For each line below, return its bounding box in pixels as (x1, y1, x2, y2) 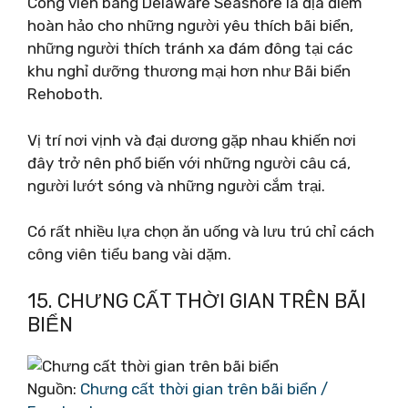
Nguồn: (27, 379, 80, 398)
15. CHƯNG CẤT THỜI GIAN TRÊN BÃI (27, 288, 366, 313)
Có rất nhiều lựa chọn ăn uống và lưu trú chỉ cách (27, 222, 374, 240)
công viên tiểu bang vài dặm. (27, 245, 231, 263)
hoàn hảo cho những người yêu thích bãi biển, (27, 16, 353, 35)
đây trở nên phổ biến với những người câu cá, (27, 153, 351, 172)
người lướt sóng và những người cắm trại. (27, 176, 325, 195)
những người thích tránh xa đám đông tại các (27, 39, 352, 57)
